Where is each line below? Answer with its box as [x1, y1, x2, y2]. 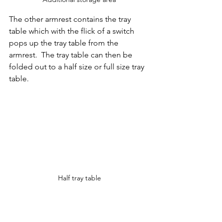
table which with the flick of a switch [9, 26, 136, 36]
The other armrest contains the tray [9, 14, 133, 24]
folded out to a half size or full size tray [9, 62, 146, 72]
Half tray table [57, 173, 101, 182]
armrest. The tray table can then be [9, 50, 134, 60]
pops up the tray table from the [9, 38, 120, 48]
